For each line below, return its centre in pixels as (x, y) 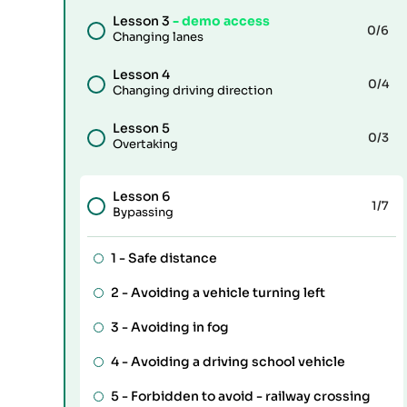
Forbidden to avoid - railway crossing (250, 396)
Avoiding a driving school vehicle (238, 362)
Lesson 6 (141, 196)
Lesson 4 (141, 74)
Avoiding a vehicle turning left (228, 293)
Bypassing (143, 212)
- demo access (221, 21)
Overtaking (145, 144)
